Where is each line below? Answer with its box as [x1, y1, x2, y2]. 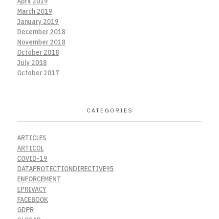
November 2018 [17, 38, 66, 47]
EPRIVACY [17, 184, 46, 194]
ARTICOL [17, 143, 44, 153]
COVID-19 [17, 153, 47, 163]
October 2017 [17, 68, 59, 78]
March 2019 [17, 7, 52, 16]
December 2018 [17, 27, 66, 37]
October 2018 [17, 48, 59, 57]
